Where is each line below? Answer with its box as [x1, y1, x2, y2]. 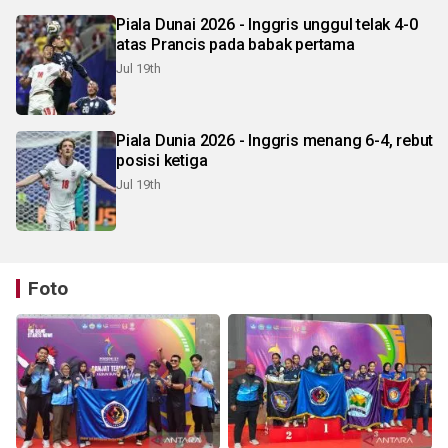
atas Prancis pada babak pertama [116, 34, 355, 54]
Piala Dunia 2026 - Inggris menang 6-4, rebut [116, 130, 434, 150]
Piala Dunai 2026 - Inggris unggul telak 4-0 [116, 14, 239, 34]
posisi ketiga [116, 150, 208, 170]
